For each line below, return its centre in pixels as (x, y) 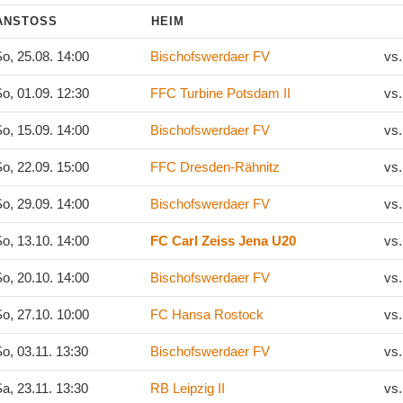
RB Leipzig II (188, 388)
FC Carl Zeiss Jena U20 (223, 241)
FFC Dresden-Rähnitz (215, 167)
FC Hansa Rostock (207, 314)
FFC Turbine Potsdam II (220, 93)
